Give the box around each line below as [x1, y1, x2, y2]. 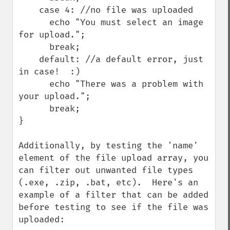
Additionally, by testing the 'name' [18, 140, 198, 151]
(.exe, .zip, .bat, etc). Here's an [18, 177, 198, 188]
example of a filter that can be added [18, 189, 208, 200]
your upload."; [18, 91, 90, 102]
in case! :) [18, 66, 80, 77]
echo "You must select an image [18, 17, 49, 28]
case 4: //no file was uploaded [18, 5, 39, 15]
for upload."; [18, 29, 85, 40]
